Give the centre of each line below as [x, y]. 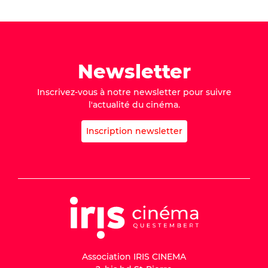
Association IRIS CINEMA [134, 257]
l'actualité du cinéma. [134, 105]
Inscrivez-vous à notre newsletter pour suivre [134, 92]
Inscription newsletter [134, 131]
